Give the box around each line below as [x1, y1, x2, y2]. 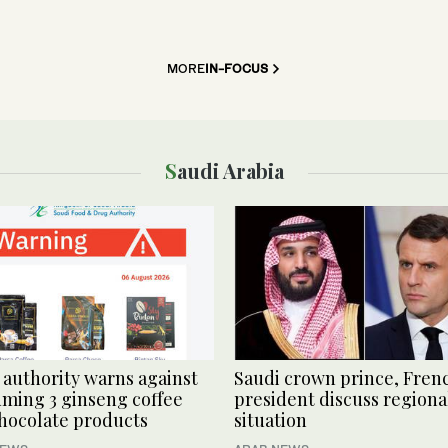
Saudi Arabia [176, 156, 284, 184]
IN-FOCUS [205, 60, 268, 76]
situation [234, 407, 307, 432]
